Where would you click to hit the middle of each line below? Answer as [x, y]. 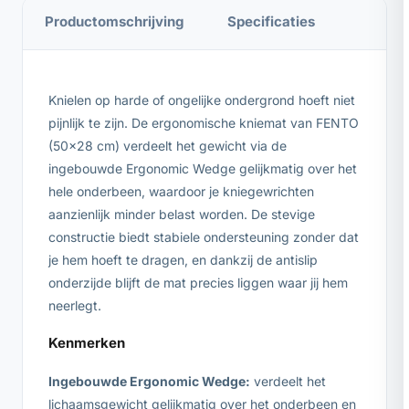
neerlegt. [75, 305]
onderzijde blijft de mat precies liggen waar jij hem [198, 283]
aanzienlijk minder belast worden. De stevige [182, 214]
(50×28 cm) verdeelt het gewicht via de [168, 146]
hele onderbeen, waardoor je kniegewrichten [181, 191]
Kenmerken [87, 342]
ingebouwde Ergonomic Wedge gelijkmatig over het [203, 168]
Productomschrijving [114, 21]
